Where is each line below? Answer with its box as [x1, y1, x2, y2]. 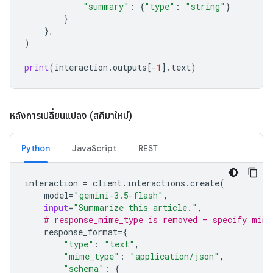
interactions [127, 177, 185, 189]
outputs [113, 62, 147, 73]
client [93, 177, 122, 189]
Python [21, 143, 50, 154]
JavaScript [72, 143, 116, 154]
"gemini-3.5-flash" [74, 190, 163, 201]
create [190, 177, 219, 189]
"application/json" [130, 250, 219, 262]
